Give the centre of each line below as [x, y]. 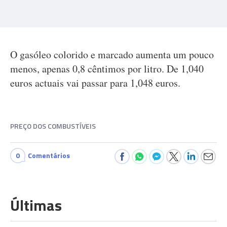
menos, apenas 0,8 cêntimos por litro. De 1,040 [107, 69]
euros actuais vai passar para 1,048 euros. [95, 83]
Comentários [49, 155]
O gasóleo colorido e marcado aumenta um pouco [112, 54]
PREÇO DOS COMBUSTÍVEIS [53, 126]
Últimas [36, 205]
